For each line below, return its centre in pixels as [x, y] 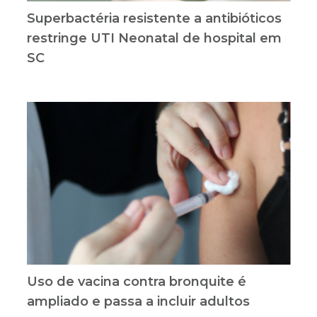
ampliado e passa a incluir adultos [138, 301]
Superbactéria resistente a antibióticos [154, 18]
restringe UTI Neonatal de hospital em [154, 38]
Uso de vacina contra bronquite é [136, 281]
